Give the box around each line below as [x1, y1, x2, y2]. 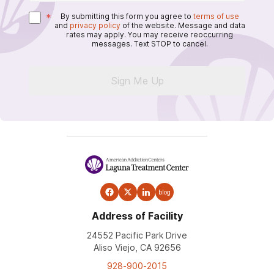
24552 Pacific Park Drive [87, 229, 187, 240]
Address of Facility [91, 209, 183, 222]
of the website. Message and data [122, 20, 245, 30]
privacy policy [69, 20, 120, 30]
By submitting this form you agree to [60, 11, 191, 21]
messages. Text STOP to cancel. [91, 39, 208, 48]
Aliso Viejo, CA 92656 [93, 242, 181, 253]
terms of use [193, 11, 239, 21]
